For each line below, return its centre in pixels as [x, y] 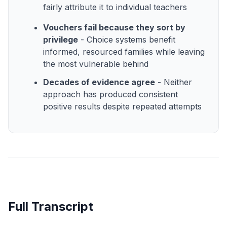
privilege [61, 39]
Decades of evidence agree [99, 82]
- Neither [174, 82]
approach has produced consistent [110, 94]
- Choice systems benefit [127, 39]
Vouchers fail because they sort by [114, 27]
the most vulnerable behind [96, 64]
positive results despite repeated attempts [122, 106]
